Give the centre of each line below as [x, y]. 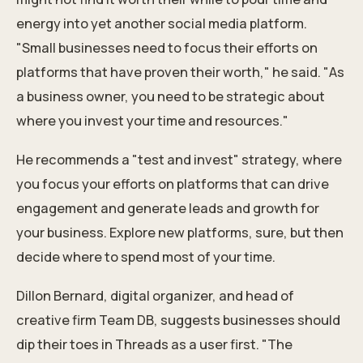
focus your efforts [99, 184]
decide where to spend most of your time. [146, 257]
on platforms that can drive [242, 184]
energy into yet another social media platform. [162, 24]
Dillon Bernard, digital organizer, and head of [155, 296]
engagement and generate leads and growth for [168, 209]
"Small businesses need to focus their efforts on [167, 48]
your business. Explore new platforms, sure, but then [180, 233]
